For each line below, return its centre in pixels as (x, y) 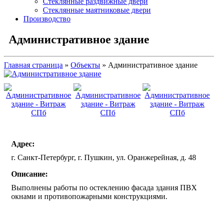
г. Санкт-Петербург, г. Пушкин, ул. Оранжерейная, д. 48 (104, 157)
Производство (47, 18)
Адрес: (23, 144)
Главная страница (33, 65)
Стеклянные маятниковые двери (97, 10)
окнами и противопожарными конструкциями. (89, 196)
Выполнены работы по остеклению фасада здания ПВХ (104, 187)
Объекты (85, 65)
